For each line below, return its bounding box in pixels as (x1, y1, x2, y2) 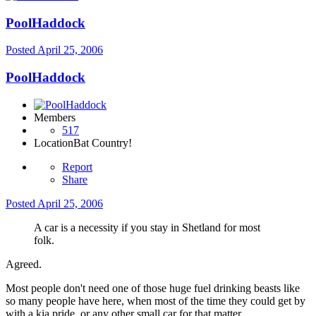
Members (34, 111, 75, 123)
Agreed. (6, 257, 42, 270)
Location (34, 136, 73, 149)
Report (62, 160, 92, 173)
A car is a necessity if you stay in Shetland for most (34, 221, 260, 233)
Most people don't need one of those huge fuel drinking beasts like (6, 281, 300, 294)
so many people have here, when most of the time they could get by (6, 294, 305, 307)
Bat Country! (73, 136, 132, 149)
